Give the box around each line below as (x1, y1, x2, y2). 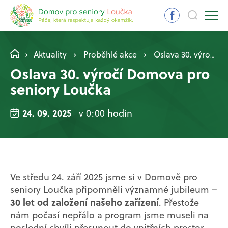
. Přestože (159, 196, 199, 209)
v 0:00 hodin (78, 107, 132, 120)
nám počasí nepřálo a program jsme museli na (10, 209, 209, 222)
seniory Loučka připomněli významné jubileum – (10, 183, 217, 196)
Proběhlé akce (83, 49, 137, 60)
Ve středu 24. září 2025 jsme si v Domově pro (10, 170, 197, 184)
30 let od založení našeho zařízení (10, 195, 159, 209)
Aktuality (34, 49, 67, 60)
